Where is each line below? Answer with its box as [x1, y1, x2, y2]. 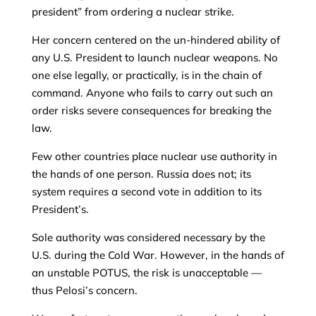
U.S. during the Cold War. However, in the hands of [31, 248, 284, 262]
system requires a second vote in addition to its [31, 185, 262, 198]
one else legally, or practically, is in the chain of [31, 68, 262, 82]
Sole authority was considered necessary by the [31, 231, 265, 244]
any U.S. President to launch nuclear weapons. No [31, 51, 278, 64]
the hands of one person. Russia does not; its [31, 167, 251, 181]
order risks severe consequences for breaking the [31, 104, 272, 117]
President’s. [31, 202, 89, 216]
